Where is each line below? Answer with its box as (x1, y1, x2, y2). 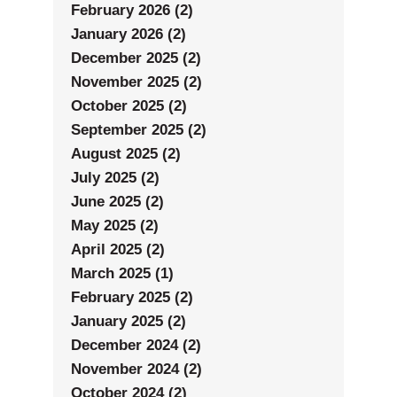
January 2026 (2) (71, 26, 186, 43)
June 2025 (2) (71, 193, 164, 211)
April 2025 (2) (71, 241, 165, 259)
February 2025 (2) (71, 289, 193, 307)
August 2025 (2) (71, 145, 181, 163)
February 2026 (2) (71, 2, 193, 19)
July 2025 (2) (71, 169, 160, 187)
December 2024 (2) (71, 337, 201, 354)
